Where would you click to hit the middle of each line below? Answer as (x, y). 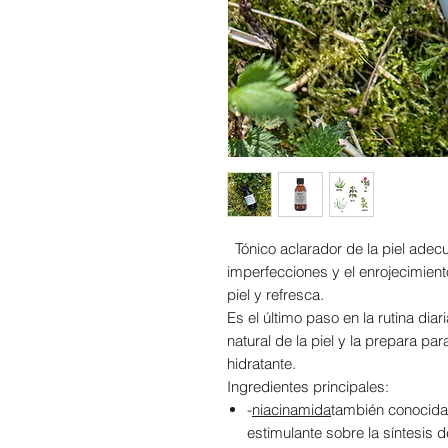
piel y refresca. (275, 295)
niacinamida (291, 410)
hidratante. (261, 364)
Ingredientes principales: (308, 387)
